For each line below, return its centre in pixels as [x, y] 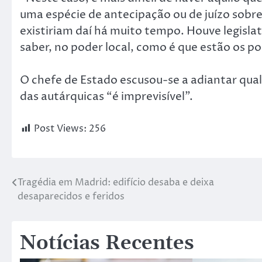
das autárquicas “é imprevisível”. [106, 97]
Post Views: [60, 128]
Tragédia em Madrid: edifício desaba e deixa [116, 182]
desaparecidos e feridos [71, 196]
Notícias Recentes [107, 243]
